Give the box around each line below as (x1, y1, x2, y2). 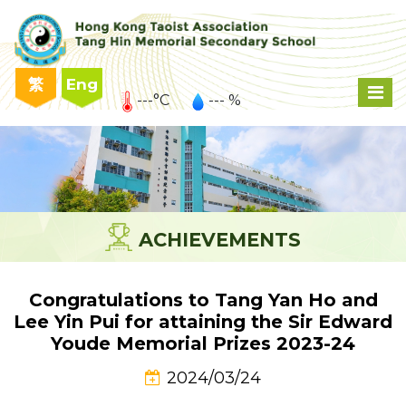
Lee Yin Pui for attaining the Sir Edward (14, 311, 392, 333)
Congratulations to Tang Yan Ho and (28, 289, 378, 312)
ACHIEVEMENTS (139, 228, 301, 252)
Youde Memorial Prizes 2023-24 (51, 333, 355, 355)
